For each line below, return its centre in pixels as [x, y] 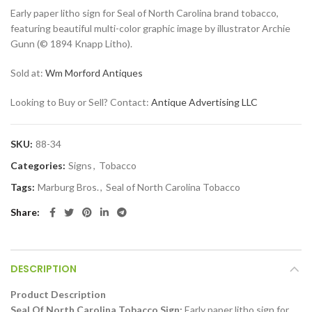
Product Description [58, 294]
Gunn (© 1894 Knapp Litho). [71, 43]
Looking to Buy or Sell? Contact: [81, 102]
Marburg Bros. [68, 187]
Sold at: [28, 72]
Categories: [39, 165]
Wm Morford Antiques [94, 72]
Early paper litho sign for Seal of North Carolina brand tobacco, [145, 13]
